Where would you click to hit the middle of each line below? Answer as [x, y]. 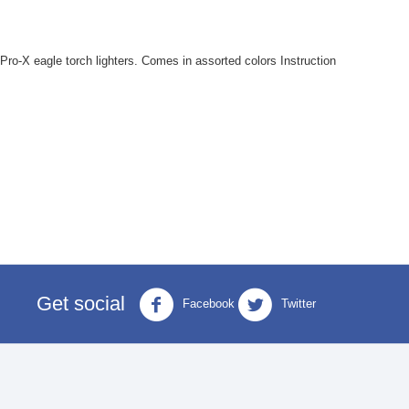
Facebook [207, 304]
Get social [81, 304]
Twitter [297, 304]
